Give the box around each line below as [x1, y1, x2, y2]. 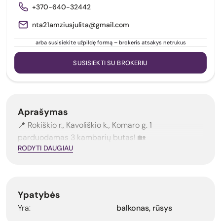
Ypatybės [18, 189, 60, 201]
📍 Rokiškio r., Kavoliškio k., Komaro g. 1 [18, 120, 152, 131]
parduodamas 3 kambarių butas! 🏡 [18, 132, 146, 143]
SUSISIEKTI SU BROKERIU [73, 58, 148, 67]
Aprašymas [18, 106, 68, 118]
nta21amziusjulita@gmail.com [32, 20, 129, 29]
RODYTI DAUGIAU [18, 144, 73, 153]
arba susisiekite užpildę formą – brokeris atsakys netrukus [35, 39, 186, 46]
